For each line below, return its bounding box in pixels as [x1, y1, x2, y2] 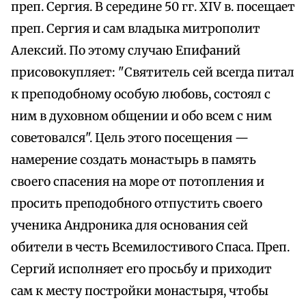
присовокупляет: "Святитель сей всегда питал [11, 65, 294, 81]
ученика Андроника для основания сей [11, 218, 248, 234]
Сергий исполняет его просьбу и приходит [11, 262, 272, 277]
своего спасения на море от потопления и [11, 174, 264, 190]
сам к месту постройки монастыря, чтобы [11, 283, 268, 299]
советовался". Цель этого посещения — [11, 130, 249, 146]
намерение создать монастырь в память [11, 152, 256, 168]
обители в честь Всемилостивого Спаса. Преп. [11, 240, 290, 255]
